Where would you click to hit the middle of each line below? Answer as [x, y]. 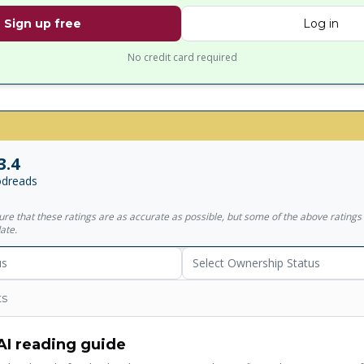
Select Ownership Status [256, 263]
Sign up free [42, 24]
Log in [321, 24]
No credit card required [182, 57]
